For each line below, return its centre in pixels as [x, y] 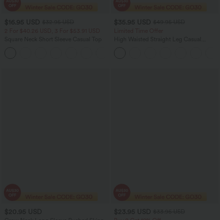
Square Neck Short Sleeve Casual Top [53, 40]
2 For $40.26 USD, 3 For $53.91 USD [52, 31]
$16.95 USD [22, 22]
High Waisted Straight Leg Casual [157, 40]
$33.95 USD [169, 212]
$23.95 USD [132, 211]
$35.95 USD [132, 22]
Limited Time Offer [138, 31]
